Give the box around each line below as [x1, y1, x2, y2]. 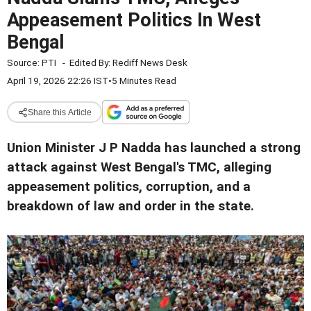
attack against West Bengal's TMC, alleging [7, 160, 271, 175]
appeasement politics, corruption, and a [7, 179, 251, 194]
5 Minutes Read [112, 75, 176, 86]
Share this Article [27, 107, 92, 117]
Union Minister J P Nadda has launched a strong [7, 140, 301, 155]
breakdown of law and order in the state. [7, 199, 254, 214]
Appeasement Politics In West [7, 9, 261, 31]
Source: [7, 57, 42, 68]
